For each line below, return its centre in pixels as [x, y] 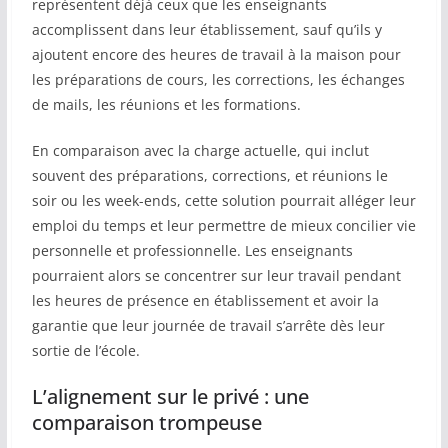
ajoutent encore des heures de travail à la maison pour [216, 55]
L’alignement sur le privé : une [170, 397]
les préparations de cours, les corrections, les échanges [218, 80]
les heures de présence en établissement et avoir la [205, 301]
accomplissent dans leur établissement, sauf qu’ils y [206, 30]
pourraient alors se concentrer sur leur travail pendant [216, 276]
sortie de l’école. [85, 351]
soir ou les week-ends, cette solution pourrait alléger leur [223, 201]
